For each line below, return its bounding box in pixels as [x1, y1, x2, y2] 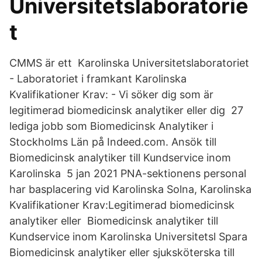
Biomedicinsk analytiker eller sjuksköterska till [9, 246, 235, 258]
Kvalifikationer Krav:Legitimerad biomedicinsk [9, 199, 235, 211]
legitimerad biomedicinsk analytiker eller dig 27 [9, 104, 243, 116]
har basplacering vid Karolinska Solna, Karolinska [9, 183, 251, 195]
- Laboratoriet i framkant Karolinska [9, 73, 187, 85]
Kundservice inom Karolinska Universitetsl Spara [9, 230, 247, 243]
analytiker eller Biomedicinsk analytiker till [9, 215, 218, 227]
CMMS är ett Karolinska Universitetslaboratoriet [9, 57, 249, 69]
